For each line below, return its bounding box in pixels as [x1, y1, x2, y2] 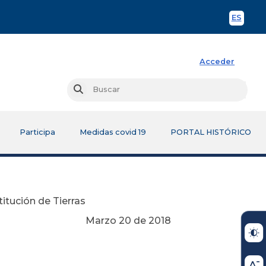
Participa [19, 127, 55, 137]
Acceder [199, 56, 235, 66]
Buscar [82, 85, 110, 94]
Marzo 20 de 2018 [85, 214, 171, 226]
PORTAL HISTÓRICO [170, 127, 251, 137]
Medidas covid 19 [79, 127, 146, 137]
